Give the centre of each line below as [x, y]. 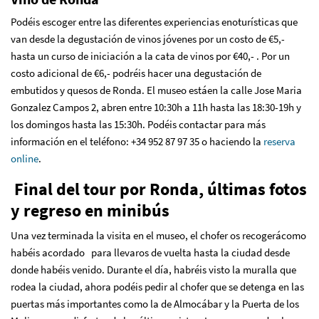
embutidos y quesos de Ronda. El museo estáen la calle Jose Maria [156, 90]
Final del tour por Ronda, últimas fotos [159, 189]
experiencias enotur [207, 22]
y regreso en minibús [90, 210]
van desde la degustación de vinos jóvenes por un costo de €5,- [148, 39]
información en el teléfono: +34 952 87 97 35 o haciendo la [137, 141]
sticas [266, 22]
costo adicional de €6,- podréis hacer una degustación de [136, 73]
